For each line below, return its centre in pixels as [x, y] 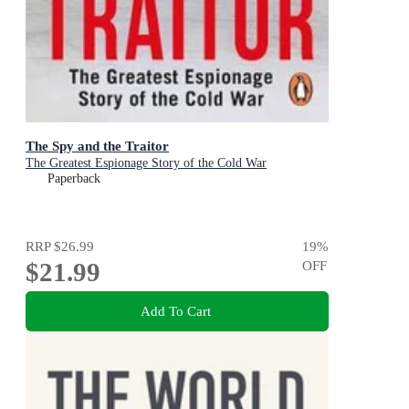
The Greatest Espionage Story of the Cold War [146, 163]
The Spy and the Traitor [97, 146]
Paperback [74, 179]
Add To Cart [175, 310]
